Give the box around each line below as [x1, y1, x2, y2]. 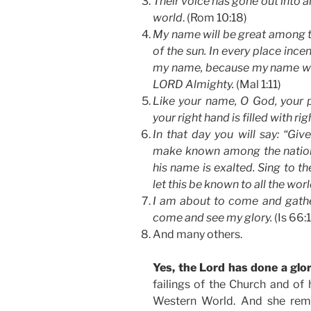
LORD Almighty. [153, 78, 234, 92]
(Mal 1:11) [234, 78, 281, 92]
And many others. [153, 228, 242, 242]
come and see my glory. [153, 211, 272, 225]
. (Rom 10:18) [183, 11, 247, 25]
